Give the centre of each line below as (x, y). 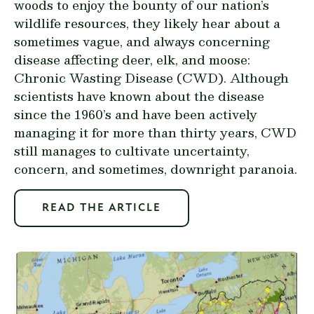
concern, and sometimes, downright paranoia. (156, 168)
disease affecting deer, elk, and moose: (132, 59)
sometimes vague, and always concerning (142, 41)
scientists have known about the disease (139, 95)
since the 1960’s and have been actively (136, 114)
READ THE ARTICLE (102, 208)
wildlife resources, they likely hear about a (147, 22)
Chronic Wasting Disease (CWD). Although (151, 77)
